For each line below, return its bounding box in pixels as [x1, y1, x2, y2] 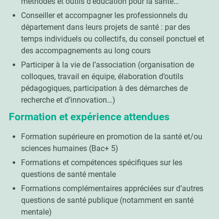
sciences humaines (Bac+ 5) [21, 143, 118, 153]
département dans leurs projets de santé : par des [21, 22, 190, 32]
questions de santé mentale [21, 169, 116, 179]
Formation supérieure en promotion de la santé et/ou [21, 131, 202, 141]
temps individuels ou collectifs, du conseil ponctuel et [21, 34, 204, 44]
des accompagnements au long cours [21, 45, 151, 55]
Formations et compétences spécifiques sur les [21, 157, 182, 167]
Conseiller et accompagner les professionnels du [21, 10, 188, 20]
